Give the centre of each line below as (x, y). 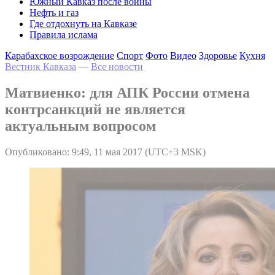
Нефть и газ (54, 13)
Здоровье (218, 56)
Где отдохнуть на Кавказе (83, 24)
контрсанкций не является (95, 109)
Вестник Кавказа (41, 67)
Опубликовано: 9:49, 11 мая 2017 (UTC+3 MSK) (105, 152)
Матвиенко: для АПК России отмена (127, 92)
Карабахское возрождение (60, 56)
